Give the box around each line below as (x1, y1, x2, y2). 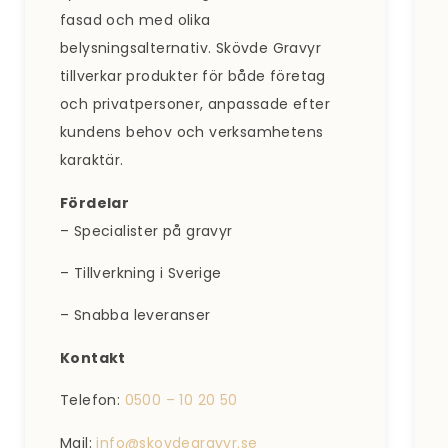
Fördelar (60, 192, 130, 213)
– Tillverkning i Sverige (60, 263, 222, 284)
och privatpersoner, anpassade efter (60, 94, 330, 115)
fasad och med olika (60, 10, 211, 31)
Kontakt (60, 347, 126, 368)
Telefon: (60, 390, 125, 411)
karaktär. (60, 150, 124, 171)
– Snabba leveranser (60, 305, 211, 326)
